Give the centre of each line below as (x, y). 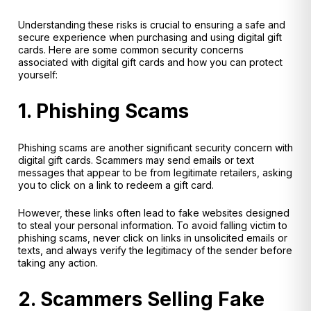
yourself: (38, 74)
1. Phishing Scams (103, 111)
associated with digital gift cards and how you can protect (150, 62)
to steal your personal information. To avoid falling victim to (153, 226)
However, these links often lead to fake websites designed (154, 213)
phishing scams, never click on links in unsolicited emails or (153, 238)
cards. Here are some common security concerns (131, 49)
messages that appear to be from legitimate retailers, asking (155, 172)
